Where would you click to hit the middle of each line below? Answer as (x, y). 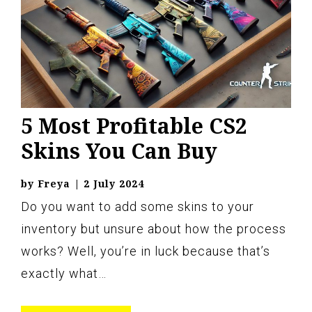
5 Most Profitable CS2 (134, 126)
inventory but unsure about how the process (154, 229)
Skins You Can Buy (119, 151)
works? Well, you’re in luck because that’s (146, 251)
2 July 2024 (114, 184)
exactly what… (64, 273)
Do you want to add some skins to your (138, 206)
